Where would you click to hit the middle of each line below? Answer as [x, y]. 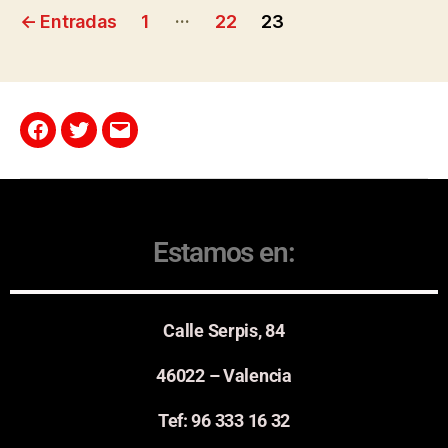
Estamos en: [224, 252]
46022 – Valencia [224, 376]
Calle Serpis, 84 [224, 331]
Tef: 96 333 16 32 [224, 421]
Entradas [78, 21]
